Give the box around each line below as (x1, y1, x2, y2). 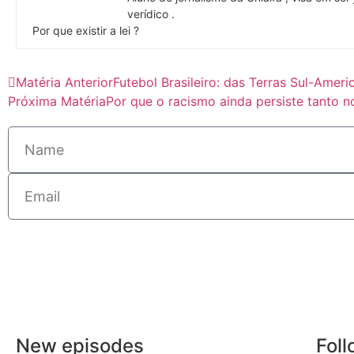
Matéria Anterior (16, 73, 113, 90)
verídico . (127, 6, 175, 21)
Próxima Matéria (8, 92, 106, 109)
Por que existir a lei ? (32, 23, 139, 37)
